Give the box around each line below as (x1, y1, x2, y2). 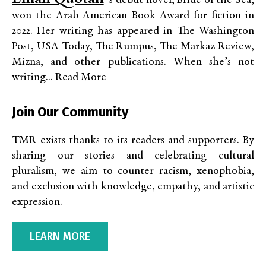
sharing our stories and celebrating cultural (12, 150, 254, 162)
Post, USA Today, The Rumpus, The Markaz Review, (12, 41, 254, 53)
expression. (12, 197, 62, 208)
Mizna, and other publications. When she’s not (12, 56, 254, 68)
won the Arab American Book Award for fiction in (12, 10, 254, 22)
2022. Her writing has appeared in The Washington (12, 26, 254, 37)
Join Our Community (12, 104, 128, 121)
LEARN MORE (30, 230, 90, 243)
